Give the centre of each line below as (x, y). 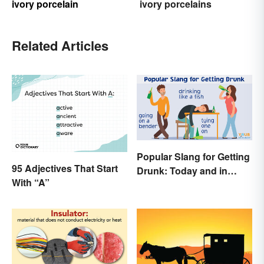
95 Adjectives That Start (65, 168)
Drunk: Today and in (182, 170)
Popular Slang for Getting (193, 156)
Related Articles (60, 46)
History (153, 184)
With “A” (31, 182)
